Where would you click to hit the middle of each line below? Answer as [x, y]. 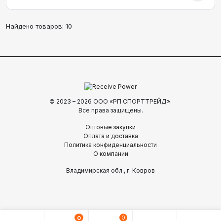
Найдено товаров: [36, 26]
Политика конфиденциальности [110, 145]
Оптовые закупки [110, 127]
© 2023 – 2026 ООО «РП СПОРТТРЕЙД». [110, 101]
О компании [110, 154]
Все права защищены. [110, 110]
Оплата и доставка [110, 136]
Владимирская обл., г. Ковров [110, 170]
